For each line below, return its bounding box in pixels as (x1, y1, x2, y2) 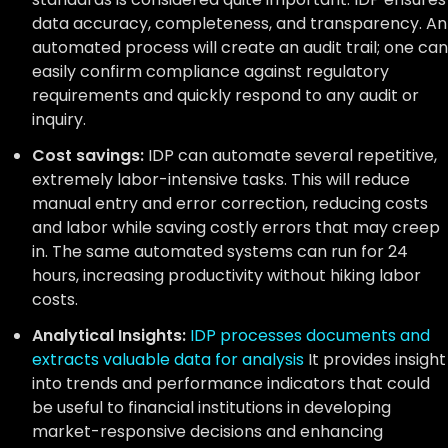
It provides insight (304, 348, 446, 371)
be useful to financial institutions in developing (32, 396, 391, 419)
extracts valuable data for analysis (32, 348, 304, 371)
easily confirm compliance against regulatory (32, 60, 389, 83)
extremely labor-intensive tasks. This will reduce (32, 168, 410, 191)
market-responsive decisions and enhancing (32, 420, 383, 443)
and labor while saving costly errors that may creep (32, 216, 440, 239)
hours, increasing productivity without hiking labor (32, 264, 421, 287)
